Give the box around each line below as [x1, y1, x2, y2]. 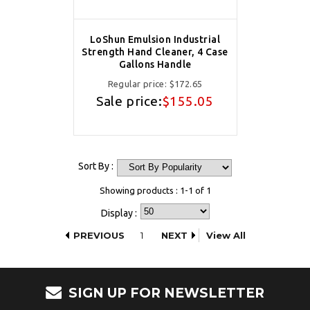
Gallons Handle [118, 59, 192, 71]
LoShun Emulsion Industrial [90, 34, 220, 46]
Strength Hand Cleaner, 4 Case [82, 46, 228, 58]
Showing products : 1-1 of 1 [99, 185, 211, 196]
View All [206, 230, 246, 241]
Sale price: [96, 93, 163, 109]
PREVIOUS [73, 230, 125, 241]
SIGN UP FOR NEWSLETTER [69, 285, 264, 302]
